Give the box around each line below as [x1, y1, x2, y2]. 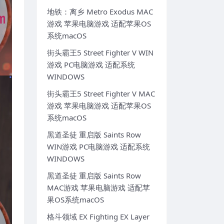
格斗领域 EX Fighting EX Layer [47, 211, 149, 222]
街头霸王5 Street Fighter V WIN [47, 47, 153, 58]
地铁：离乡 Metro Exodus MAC [47, 6, 153, 17]
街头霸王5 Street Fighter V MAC [47, 88, 155, 99]
